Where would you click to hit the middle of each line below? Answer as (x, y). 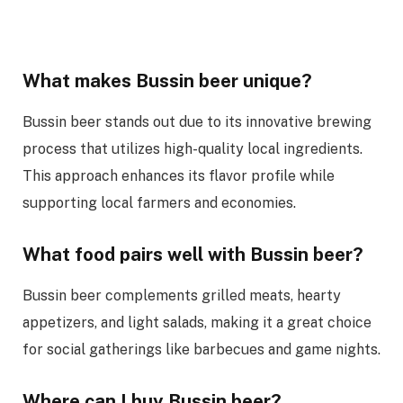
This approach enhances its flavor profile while (179, 175)
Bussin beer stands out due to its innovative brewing (197, 121)
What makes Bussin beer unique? (167, 81)
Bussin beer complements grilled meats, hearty (182, 295)
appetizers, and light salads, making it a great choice (197, 322)
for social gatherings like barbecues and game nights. (201, 349)
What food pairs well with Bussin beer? (193, 255)
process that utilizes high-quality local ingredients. (193, 148)
